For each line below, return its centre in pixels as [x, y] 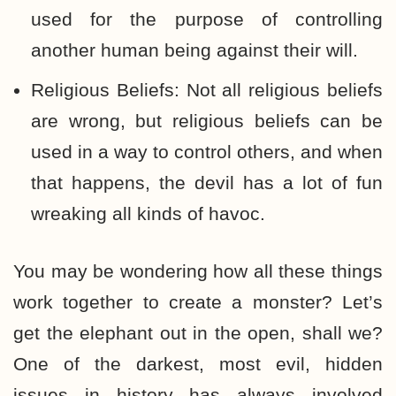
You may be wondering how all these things [198, 271]
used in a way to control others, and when [207, 152]
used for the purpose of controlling [207, 19]
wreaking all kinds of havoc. [151, 213]
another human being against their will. [194, 50]
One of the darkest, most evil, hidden [198, 364]
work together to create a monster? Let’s [198, 302]
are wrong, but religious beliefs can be [207, 121]
